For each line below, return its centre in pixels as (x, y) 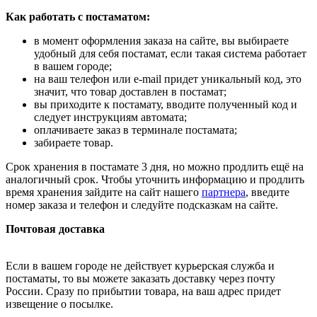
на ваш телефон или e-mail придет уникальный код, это (168, 79)
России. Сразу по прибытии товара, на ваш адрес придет (143, 291)
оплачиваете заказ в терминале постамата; (136, 130)
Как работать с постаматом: (78, 17)
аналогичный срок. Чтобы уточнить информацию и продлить (155, 179)
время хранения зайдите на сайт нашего (104, 192)
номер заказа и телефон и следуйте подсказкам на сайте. (142, 205)
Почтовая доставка (55, 229)
